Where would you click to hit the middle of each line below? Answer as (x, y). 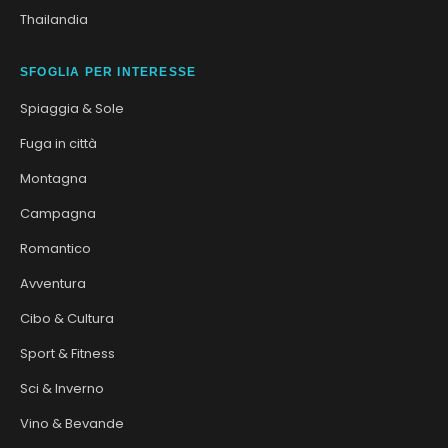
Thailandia (54, 19)
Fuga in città (58, 143)
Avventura (53, 283)
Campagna (58, 213)
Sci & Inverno (62, 388)
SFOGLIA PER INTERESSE (108, 71)
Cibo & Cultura (67, 318)
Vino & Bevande (72, 423)
